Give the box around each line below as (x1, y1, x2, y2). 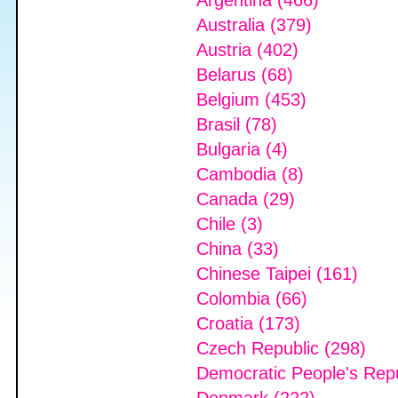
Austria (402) (196, 40, 298, 60)
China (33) (196, 239, 279, 259)
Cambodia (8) (196, 164, 304, 184)
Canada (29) (196, 189, 295, 209)
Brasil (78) (196, 115, 277, 134)
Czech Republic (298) (196, 338, 366, 358)
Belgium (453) (196, 90, 306, 109)
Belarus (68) (196, 65, 293, 84)
